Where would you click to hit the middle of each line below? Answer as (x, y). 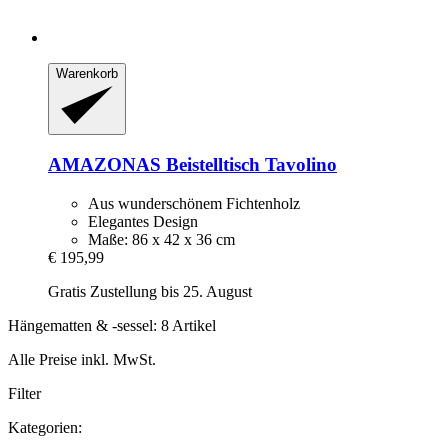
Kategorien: (45, 427)
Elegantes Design (143, 221)
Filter (24, 393)
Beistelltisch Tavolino (249, 164)
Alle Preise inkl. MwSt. (82, 359)
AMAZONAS (104, 164)
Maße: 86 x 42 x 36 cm (161, 239)
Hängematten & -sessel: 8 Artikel (112, 325)
